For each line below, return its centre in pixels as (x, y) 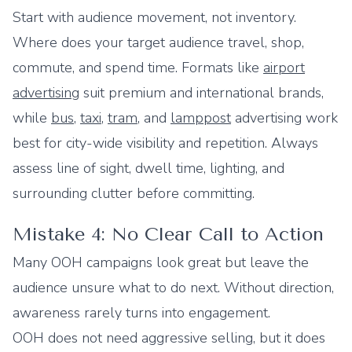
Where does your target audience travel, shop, (158, 42)
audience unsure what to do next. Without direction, (173, 288)
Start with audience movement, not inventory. (154, 17)
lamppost (201, 118)
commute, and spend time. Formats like (138, 68)
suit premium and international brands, (202, 93)
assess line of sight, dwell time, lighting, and (148, 168)
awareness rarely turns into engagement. (141, 313)
